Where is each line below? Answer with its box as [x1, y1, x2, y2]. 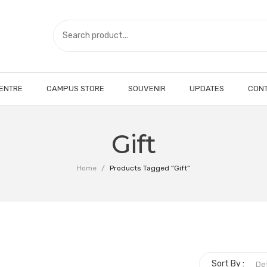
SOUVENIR [128, 84, 166, 93]
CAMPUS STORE [46, 84, 104, 93]
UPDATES [190, 84, 224, 93]
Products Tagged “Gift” [108, 164, 190, 172]
